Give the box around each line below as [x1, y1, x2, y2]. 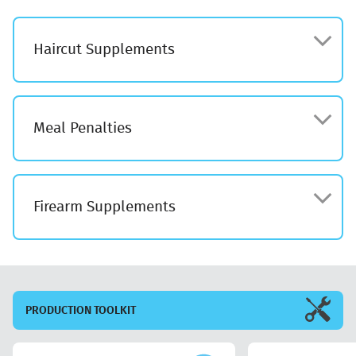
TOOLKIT [91, 304, 136, 317]
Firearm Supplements [33, 199, 176, 215]
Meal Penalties [33, 121, 132, 137]
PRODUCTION [25, 304, 91, 317]
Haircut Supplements [33, 42, 175, 58]
